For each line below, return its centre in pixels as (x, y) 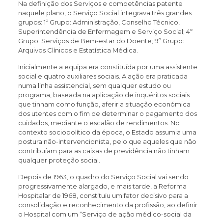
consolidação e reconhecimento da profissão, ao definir (108, 205)
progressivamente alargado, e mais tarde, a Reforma (102, 186)
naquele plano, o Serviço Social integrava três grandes (105, 13)
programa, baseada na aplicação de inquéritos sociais (104, 95)
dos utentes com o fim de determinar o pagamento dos (107, 114)
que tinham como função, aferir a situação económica (104, 104)
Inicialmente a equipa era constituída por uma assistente (108, 67)
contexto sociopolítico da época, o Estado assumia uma (107, 132)
